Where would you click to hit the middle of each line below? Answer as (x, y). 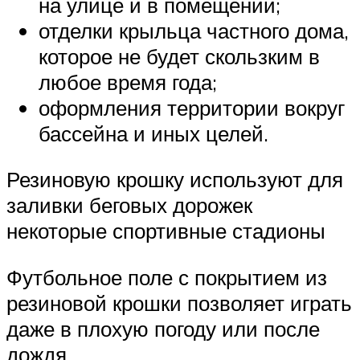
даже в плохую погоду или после (163, 328)
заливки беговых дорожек (129, 205)
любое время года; (128, 82)
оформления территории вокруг (192, 107)
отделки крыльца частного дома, (194, 30)
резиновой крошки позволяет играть (179, 303)
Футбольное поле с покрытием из (167, 277)
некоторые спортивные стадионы (166, 231)
